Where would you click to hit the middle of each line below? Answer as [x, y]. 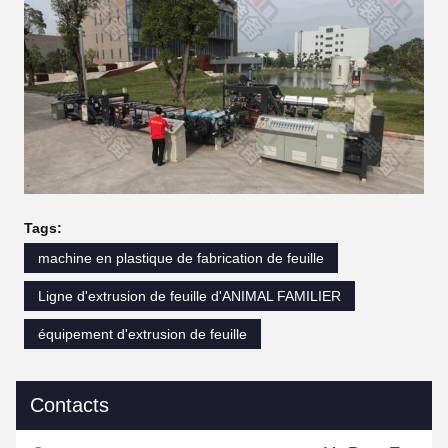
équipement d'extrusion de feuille [142, 333]
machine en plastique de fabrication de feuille [181, 257]
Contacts [69, 404]
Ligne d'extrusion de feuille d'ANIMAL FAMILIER [189, 295]
